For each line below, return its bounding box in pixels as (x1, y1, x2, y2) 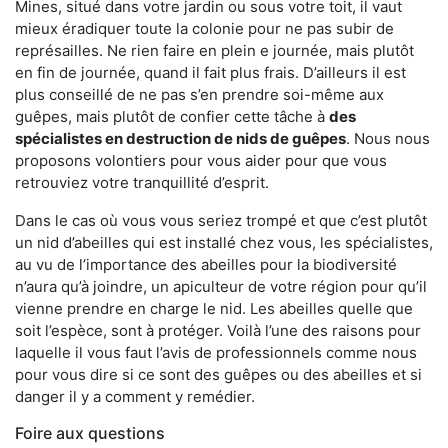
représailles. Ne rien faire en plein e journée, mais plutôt (15, 41, 414, 61)
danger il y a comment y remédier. (15, 387, 255, 407)
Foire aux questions (15, 423, 165, 444)
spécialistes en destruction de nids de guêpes (15, 129, 346, 149)
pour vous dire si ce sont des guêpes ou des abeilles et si (15, 365, 422, 385)
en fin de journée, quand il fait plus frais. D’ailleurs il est (15, 63, 406, 83)
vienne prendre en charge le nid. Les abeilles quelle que (15, 299, 413, 319)
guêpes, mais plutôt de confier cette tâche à (15, 107, 329, 127)
